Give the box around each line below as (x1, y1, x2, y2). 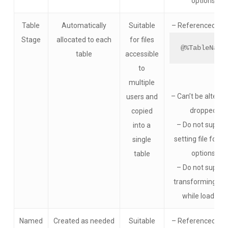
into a (133, 121, 151, 129)
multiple (129, 78, 155, 87)
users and (126, 93, 158, 101)
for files (129, 36, 154, 44)
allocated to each (56, 36, 111, 44)
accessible (125, 50, 159, 58)
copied (131, 107, 153, 115)
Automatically (61, 21, 106, 30)
